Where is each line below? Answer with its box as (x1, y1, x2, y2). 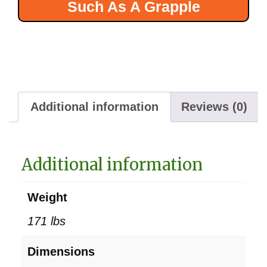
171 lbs (27, 214, 66, 228)
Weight (27, 190, 67, 204)
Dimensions (27, 244, 95, 258)
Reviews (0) (181, 100, 247, 113)
